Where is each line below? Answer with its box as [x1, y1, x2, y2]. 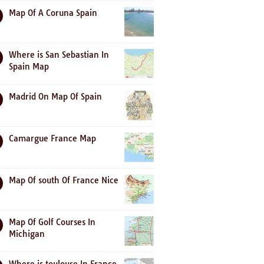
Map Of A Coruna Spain [9, 8, 97, 18]
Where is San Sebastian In [9, 49, 109, 60]
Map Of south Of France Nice [9, 175, 118, 186]
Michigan [9, 229, 45, 239]
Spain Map [9, 61, 49, 72]
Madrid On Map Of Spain [9, 91, 102, 102]
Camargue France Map [9, 133, 96, 144]
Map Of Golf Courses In [9, 217, 95, 227]
